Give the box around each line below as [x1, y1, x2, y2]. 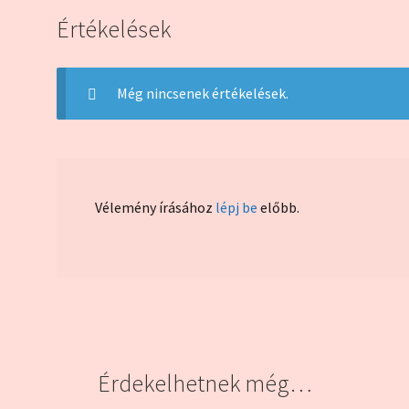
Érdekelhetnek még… [97, 369, 312, 399]
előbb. [257, 197, 299, 216]
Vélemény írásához [94, 197, 215, 216]
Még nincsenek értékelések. [116, 83, 288, 102]
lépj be [215, 197, 257, 216]
